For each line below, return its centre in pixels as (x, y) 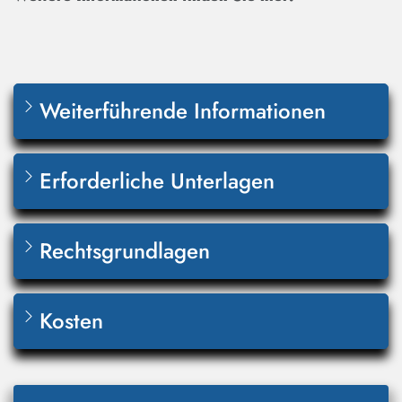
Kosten (71, 321)
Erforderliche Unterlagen (157, 181)
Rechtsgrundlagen (125, 251)
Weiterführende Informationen (183, 111)
